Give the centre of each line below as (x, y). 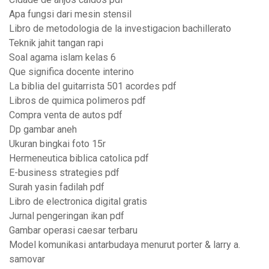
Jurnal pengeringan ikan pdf (67, 216)
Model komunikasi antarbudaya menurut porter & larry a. (125, 245)
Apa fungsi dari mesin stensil (70, 14)
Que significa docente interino (71, 72)
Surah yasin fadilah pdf (57, 187)
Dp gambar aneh (43, 130)
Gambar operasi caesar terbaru (73, 231)
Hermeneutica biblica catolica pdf (79, 159)
